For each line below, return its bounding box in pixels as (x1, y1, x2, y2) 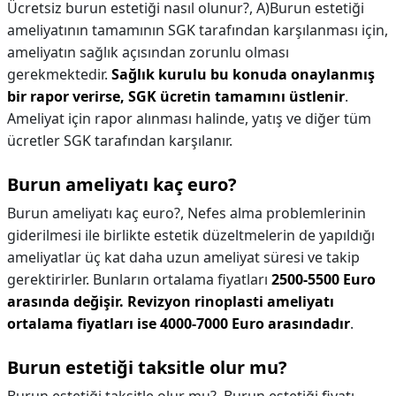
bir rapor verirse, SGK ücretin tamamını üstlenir (7, 87, 345, 106)
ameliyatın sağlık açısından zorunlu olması (7, 42, 289, 62)
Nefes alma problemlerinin (187, 203, 366, 223)
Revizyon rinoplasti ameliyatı (127, 292, 334, 311)
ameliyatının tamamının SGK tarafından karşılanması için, (7, 20, 388, 40)
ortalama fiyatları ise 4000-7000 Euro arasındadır (7, 314, 350, 333)
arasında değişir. (7, 292, 124, 311)
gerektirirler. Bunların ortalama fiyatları (7, 270, 271, 289)
